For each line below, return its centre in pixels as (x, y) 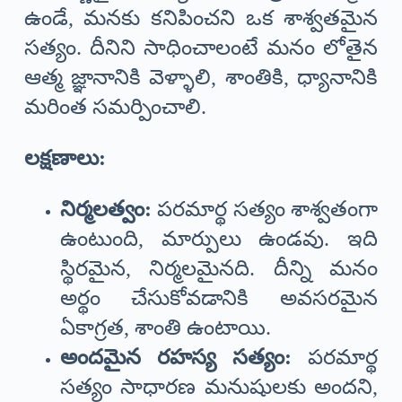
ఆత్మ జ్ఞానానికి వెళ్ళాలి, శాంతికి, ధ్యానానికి (201, 78)
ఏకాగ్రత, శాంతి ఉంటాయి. (165, 328)
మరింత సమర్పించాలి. (115, 107)
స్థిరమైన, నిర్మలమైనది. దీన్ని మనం (219, 269)
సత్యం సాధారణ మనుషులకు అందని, (219, 387)
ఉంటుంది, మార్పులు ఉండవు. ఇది (219, 239)
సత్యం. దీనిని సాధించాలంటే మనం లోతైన (201, 48)
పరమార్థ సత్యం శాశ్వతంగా (265, 210)
